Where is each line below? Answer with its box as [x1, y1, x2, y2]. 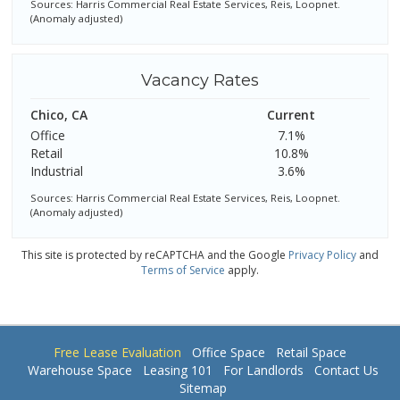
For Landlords [223, 362, 304, 379]
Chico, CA [30, 106, 88, 124]
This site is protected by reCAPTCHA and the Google [21, 247, 288, 263]
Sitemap [179, 379, 228, 396]
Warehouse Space [28, 362, 133, 379]
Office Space [191, 344, 265, 361]
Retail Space [275, 344, 346, 361]
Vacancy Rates [140, 71, 259, 91]
